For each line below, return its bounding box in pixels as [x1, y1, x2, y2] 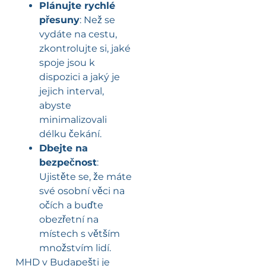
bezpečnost [39, 156, 97, 168]
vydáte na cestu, [39, 28, 117, 40]
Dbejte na [39, 142, 88, 154]
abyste [39, 99, 71, 111]
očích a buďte [39, 199, 103, 211]
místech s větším [39, 227, 120, 239]
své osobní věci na [39, 185, 125, 197]
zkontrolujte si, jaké [39, 42, 131, 54]
